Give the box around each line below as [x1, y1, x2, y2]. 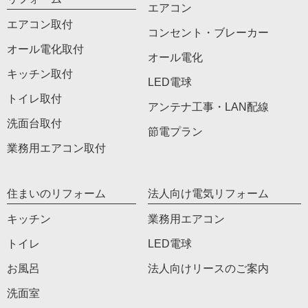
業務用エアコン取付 [7, 142, 106, 154]
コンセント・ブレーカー [148, 27, 269, 38]
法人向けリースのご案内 [148, 263, 269, 274]
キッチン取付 [7, 68, 73, 80]
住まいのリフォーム [7, 188, 106, 199]
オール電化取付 [7, 43, 84, 55]
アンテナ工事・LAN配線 [148, 101, 269, 113]
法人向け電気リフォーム [148, 188, 269, 199]
